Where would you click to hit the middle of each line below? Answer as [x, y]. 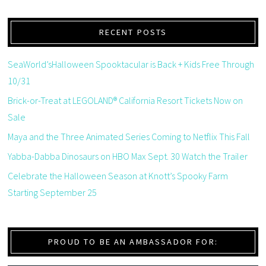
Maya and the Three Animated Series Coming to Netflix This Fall [129, 137]
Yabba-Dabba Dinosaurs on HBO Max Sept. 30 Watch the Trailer [128, 156]
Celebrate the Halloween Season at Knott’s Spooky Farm [118, 176]
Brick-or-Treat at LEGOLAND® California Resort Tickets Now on [126, 101]
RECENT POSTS [133, 32]
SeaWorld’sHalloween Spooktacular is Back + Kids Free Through [131, 64]
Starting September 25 [53, 193]
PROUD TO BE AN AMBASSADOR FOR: [133, 242]
